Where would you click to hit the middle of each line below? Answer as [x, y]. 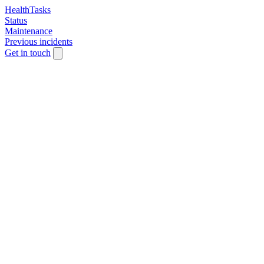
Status [16, 20]
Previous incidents [39, 42]
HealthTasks [28, 10]
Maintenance [29, 31]
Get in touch [28, 53]
